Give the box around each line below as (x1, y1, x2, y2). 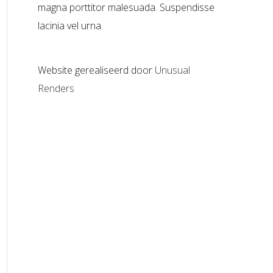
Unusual (155, 63, 190, 77)
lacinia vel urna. (38, 19, 103, 33)
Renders (38, 82, 74, 96)
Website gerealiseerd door (38, 63, 155, 77)
